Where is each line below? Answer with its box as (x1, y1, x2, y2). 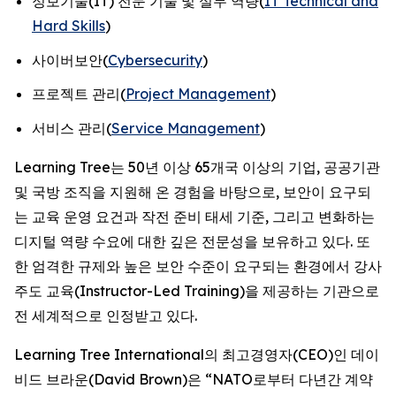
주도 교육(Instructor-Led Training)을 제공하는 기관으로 (14, 281, 379, 300)
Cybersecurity (108, 50, 202, 69)
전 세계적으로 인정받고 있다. (14, 306, 197, 324)
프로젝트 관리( (32, 85, 126, 103)
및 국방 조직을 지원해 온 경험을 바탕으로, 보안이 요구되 (14, 182, 371, 201)
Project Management (126, 85, 270, 103)
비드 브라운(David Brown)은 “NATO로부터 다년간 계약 (14, 369, 373, 388)
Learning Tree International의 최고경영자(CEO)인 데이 (14, 345, 379, 363)
